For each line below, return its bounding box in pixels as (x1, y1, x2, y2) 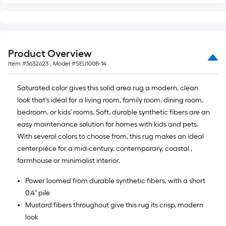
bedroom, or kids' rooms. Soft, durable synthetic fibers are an (17, 108, 210, 117)
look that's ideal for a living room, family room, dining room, (17, 96, 203, 104)
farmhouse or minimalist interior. (17, 156, 120, 165)
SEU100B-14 (76, 60, 106, 67)
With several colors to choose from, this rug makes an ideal (17, 132, 204, 141)
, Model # (48, 60, 76, 67)
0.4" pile (25, 189, 50, 197)
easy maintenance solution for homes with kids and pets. (17, 120, 198, 129)
